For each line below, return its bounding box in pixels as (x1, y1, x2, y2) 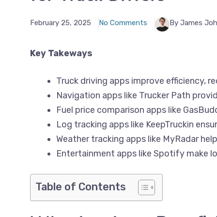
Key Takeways (30, 48, 93, 59)
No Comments (99, 18, 147, 27)
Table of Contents (35, 181, 126, 193)
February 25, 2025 (30, 18, 91, 27)
